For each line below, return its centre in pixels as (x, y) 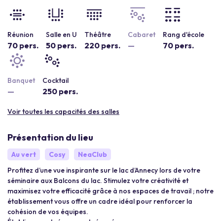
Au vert (24, 154)
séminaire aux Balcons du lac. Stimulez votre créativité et (98, 181)
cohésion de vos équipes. (48, 212)
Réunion (20, 35)
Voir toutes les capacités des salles (63, 111)
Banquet (21, 80)
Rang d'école (184, 35)
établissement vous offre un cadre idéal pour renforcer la (100, 201)
